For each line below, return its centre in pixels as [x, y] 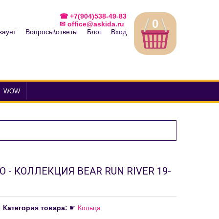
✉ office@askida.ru [92, 24]
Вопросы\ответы [52, 32]
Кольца [89, 208]
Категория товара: [35, 208]
